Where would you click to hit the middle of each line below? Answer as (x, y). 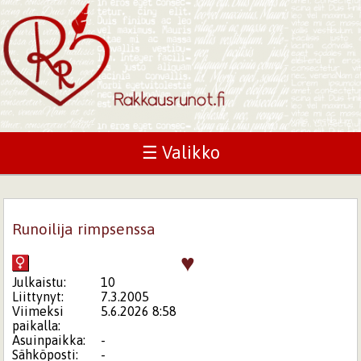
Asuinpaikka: (49, 340)
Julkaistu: (39, 282)
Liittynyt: (38, 296)
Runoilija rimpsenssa (84, 228)
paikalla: (37, 325)
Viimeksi (38, 311)
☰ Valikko (180, 153)
